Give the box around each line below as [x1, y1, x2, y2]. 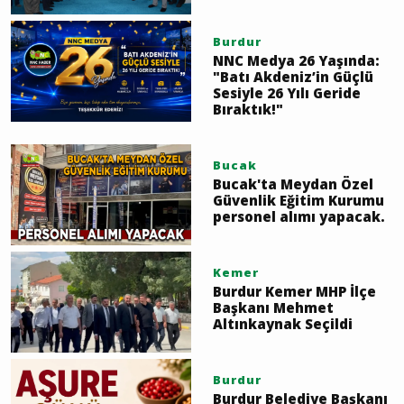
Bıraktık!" [213, 99, 283, 118]
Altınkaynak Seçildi [213, 314, 353, 333]
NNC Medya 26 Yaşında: [213, 50, 380, 69]
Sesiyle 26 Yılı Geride [213, 83, 361, 102]
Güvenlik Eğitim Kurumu [213, 190, 384, 209]
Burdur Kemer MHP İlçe [213, 281, 376, 300]
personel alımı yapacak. [213, 207, 385, 225]
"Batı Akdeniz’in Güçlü [213, 67, 373, 86]
